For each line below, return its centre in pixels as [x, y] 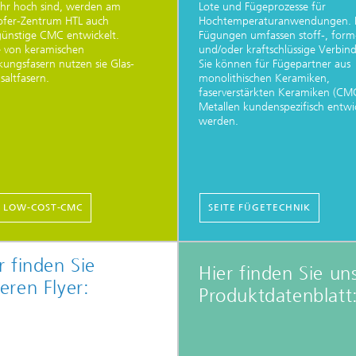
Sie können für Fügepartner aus [274, 64]
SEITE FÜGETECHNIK [259, 207]
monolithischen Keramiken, [264, 79]
